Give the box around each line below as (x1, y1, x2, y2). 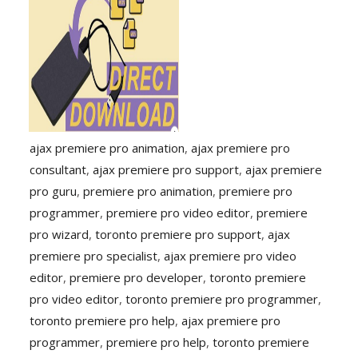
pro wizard (30, 225, 89, 242)
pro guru (30, 182, 78, 199)
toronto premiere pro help (30, 312, 176, 328)
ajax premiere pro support (93, 161, 240, 177)
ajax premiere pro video (164, 247, 297, 264)
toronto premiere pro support (95, 225, 262, 242)
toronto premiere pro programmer (125, 290, 319, 307)
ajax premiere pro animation (30, 139, 185, 156)
